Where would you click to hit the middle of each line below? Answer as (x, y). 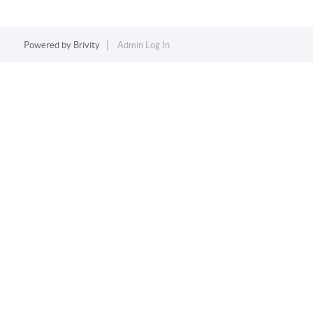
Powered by (48, 45)
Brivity (86, 45)
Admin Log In (143, 45)
